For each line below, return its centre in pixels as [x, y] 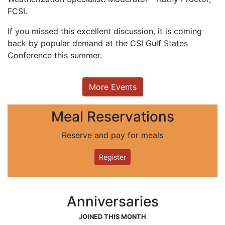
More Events [113, 87]
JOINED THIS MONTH [113, 217]
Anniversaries [113, 202]
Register [113, 157]
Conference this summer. [55, 55]
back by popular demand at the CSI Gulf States [98, 43]
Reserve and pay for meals [113, 135]
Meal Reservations [113, 117]
